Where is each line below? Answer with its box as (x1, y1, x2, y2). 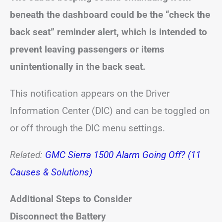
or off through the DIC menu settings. (10, 122, 165, 134)
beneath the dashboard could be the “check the (10, 9, 210, 20)
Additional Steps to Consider (10, 193, 132, 205)
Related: (10, 149, 45, 161)
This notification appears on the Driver (10, 88, 169, 99)
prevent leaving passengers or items (10, 44, 165, 55)
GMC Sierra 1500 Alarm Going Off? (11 (45, 149, 201, 161)
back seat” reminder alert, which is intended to (10, 26, 207, 38)
